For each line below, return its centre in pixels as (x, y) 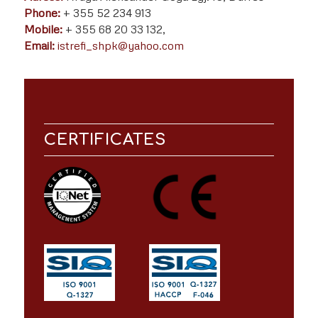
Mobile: (44, 29)
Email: (39, 45)
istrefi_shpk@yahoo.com (120, 45)
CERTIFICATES (105, 140)
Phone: (43, 12)
